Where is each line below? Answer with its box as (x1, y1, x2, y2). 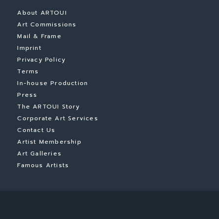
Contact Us (17, 126, 56, 134)
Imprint (17, 44, 42, 52)
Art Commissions (17, 20, 77, 29)
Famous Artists (17, 161, 69, 170)
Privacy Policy (17, 55, 66, 64)
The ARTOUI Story (17, 102, 80, 111)
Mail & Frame (17, 32, 62, 41)
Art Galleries (17, 149, 62, 158)
